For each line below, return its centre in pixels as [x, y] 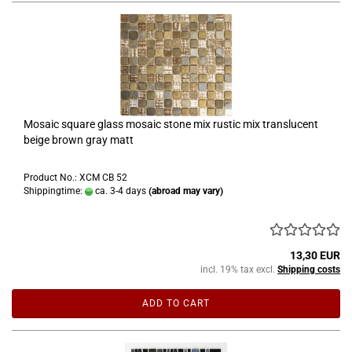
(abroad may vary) [186, 191]
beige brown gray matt [79, 139]
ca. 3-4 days [119, 191]
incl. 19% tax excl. [239, 269]
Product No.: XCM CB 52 [75, 177]
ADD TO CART [176, 303]
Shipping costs [309, 269]
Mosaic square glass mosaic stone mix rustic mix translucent [171, 124]
